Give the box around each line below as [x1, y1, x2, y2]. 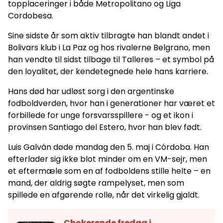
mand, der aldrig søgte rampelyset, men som [8, 177, 184, 189]
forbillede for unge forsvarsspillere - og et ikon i [8, 109, 193, 121]
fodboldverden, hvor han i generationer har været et [8, 97, 215, 109]
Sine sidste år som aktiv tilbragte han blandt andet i [8, 29, 209, 41]
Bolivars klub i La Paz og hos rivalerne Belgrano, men [8, 41, 210, 53]
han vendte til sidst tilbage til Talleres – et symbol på [8, 53, 214, 65]
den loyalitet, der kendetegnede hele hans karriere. [8, 65, 208, 77]
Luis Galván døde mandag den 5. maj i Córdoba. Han [8, 141, 209, 153]
